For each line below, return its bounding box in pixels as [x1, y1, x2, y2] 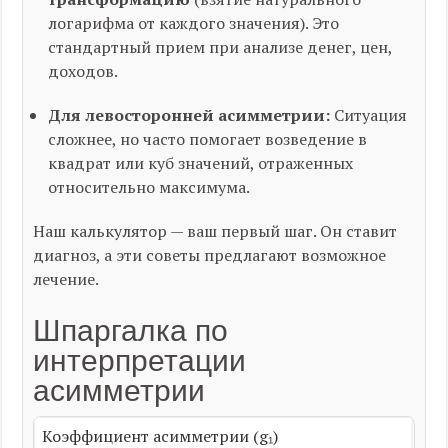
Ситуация [330, 104, 408, 126]
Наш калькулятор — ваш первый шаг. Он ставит [33, 220, 398, 242]
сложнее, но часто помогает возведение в [48, 128, 368, 150]
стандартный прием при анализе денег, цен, [48, 36, 393, 58]
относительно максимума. [48, 176, 251, 198]
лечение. [33, 268, 100, 290]
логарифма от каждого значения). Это [48, 12, 340, 34]
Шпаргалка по [33, 314, 229, 347]
